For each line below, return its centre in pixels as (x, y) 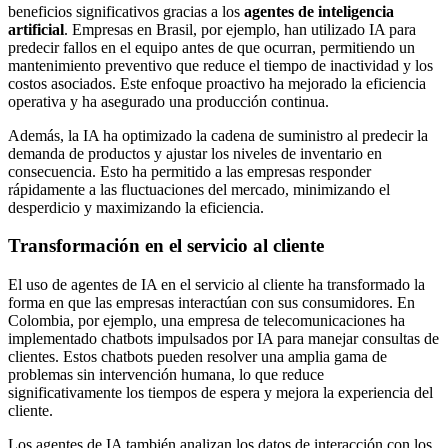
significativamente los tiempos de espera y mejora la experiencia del (220, 393)
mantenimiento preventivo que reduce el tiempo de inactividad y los (220, 65)
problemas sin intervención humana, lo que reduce (166, 375)
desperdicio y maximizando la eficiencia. (136, 207)
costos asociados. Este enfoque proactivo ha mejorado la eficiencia (217, 83)
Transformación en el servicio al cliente (166, 246)
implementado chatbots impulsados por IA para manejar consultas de (223, 339)
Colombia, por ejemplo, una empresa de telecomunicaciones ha (206, 321)
